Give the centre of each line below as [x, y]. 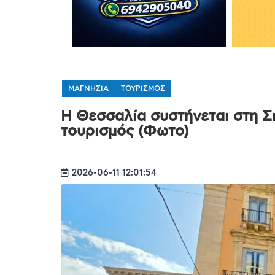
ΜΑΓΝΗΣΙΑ [88, 88]
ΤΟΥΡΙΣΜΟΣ [143, 88]
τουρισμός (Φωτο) [125, 131]
